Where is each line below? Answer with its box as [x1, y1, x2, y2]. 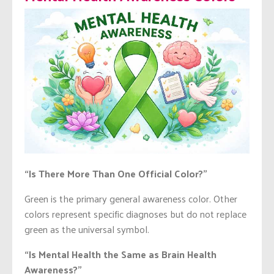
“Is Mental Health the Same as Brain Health [24, 245, 217, 263]
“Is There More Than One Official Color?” [24, 164, 207, 182]
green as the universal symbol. [24, 220, 149, 238]
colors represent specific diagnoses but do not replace [24, 204, 246, 223]
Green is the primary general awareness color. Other [24, 189, 237, 207]
